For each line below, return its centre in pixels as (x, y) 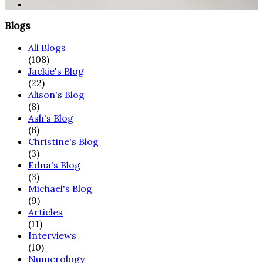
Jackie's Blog (56, 71)
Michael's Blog (60, 188)
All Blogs (47, 47)
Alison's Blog (56, 94)
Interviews (52, 235)
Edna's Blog (54, 165)
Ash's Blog (51, 118)
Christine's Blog (63, 141)
